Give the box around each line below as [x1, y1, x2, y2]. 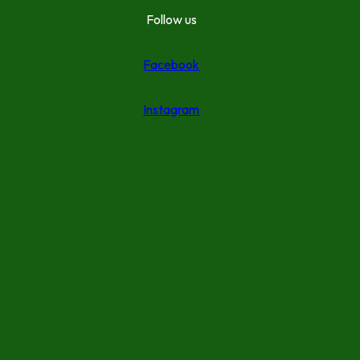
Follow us [145, 11, 197, 28]
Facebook [143, 56, 200, 73]
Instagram [143, 101, 200, 118]
